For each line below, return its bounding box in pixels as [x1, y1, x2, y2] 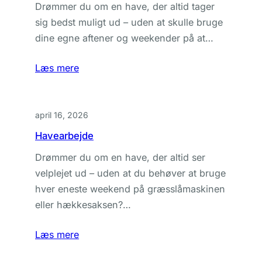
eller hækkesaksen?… [35, 199, 131, 211]
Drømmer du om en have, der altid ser [35, 151, 205, 163]
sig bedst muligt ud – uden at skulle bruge [35, 16, 223, 28]
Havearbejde [35, 130, 94, 142]
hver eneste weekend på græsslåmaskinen [35, 183, 225, 195]
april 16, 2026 [35, 110, 88, 120]
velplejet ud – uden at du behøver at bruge [35, 167, 226, 179]
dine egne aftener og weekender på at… [35, 32, 213, 44]
